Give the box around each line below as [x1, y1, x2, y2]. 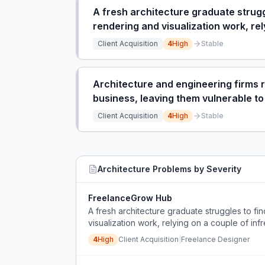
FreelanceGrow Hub [88, 193, 172, 203]
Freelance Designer [181, 235, 250, 244]
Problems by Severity [150, 164, 241, 174]
